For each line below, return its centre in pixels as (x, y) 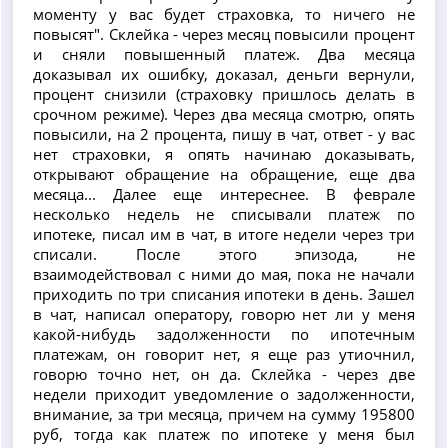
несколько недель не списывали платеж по (224, 213)
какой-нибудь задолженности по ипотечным (224, 333)
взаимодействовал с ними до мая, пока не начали (224, 273)
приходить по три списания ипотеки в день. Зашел (224, 293)
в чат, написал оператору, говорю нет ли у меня (224, 313)
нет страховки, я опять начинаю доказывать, (224, 153)
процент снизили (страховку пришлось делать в (224, 93)
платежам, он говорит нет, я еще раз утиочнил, (224, 353)
